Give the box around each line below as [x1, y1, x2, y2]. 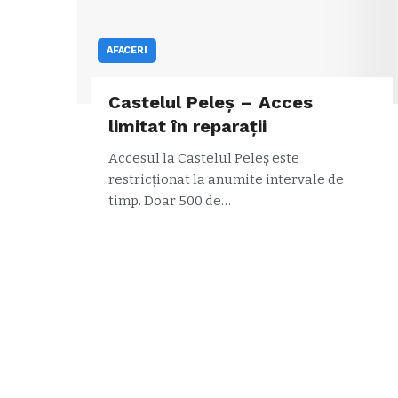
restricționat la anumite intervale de [108, 171, 344, 187]
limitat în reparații [108, 115, 267, 137]
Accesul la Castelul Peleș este [108, 149, 299, 166]
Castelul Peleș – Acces [108, 91, 313, 113]
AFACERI [107, 44, 147, 56]
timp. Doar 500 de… [108, 192, 231, 209]
